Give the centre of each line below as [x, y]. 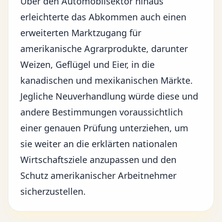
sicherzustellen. [53, 191]
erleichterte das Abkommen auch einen [103, 17]
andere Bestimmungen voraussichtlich [102, 112]
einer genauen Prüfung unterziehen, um [104, 128]
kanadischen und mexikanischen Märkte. [107, 80]
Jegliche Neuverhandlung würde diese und [109, 96]
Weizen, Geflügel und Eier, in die [87, 64]
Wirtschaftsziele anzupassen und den [98, 160]
